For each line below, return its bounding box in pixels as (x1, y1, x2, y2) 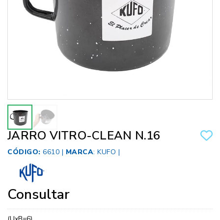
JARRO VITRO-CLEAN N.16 (7, 128, 161, 144)
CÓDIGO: (7, 147, 41, 157)
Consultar (7, 185, 70, 204)
